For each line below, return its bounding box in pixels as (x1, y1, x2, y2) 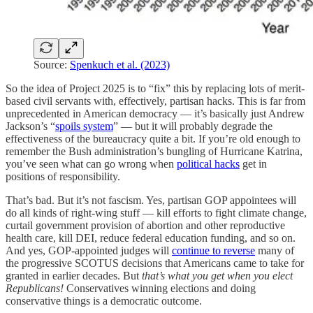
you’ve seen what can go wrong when (6, 158, 177, 170)
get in (240, 158, 267, 170)
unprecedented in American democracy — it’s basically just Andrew (6, 108, 305, 120)
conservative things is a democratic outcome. (6, 295, 202, 307)
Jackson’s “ (6, 120, 55, 133)
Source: (34, 59, 70, 71)
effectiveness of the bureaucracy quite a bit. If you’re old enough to (6, 133, 300, 145)
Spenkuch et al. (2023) (70, 59, 170, 71)
